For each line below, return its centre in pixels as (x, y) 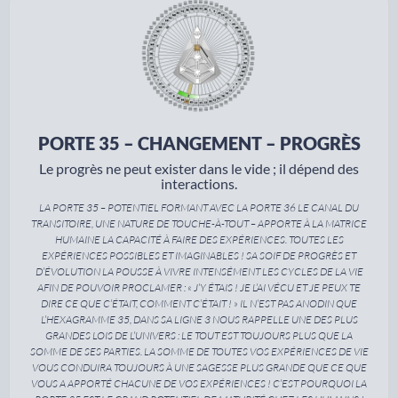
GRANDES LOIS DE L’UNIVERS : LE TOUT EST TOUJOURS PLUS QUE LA (199, 336)
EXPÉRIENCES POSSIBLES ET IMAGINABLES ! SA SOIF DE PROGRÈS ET (199, 256)
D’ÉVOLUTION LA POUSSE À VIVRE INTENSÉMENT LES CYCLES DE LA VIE (199, 272)
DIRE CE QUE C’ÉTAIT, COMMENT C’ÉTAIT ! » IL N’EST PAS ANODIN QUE (199, 304)
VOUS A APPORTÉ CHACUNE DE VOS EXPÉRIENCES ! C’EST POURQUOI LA (199, 384)
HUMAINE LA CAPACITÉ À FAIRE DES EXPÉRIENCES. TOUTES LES (199, 240)
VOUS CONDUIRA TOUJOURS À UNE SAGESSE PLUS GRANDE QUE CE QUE (199, 368)
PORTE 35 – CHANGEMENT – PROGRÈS (199, 143)
